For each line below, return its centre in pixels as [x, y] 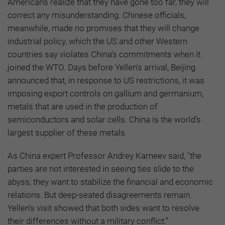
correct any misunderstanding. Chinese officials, [97, 15]
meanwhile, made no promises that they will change [103, 28]
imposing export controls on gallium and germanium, [105, 94]
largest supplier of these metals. [67, 133]
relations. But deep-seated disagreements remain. [100, 195]
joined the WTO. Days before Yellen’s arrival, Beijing [101, 68]
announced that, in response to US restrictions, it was [106, 81]
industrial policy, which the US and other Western [97, 41]
